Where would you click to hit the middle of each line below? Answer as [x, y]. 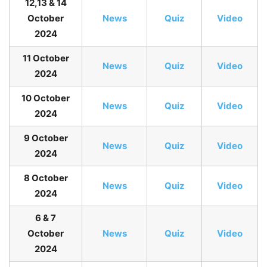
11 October [46, 58]
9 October [46, 138]
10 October [46, 98]
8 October [46, 178]
